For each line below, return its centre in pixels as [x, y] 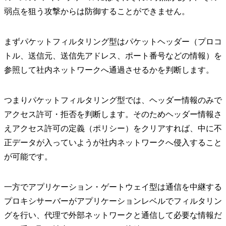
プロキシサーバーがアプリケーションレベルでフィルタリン [113, 201]
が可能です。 [28, 157]
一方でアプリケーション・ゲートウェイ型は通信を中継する [113, 187]
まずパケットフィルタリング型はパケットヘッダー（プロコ [113, 42]
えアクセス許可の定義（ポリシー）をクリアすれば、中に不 [113, 129]
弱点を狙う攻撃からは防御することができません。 [97, 12]
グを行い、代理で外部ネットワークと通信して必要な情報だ [113, 215]
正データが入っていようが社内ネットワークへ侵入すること [113, 143]
